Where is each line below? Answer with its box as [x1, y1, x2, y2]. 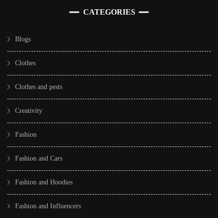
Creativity [15, 107, 42, 114]
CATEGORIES [83, 7, 135, 16]
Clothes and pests [15, 83, 62, 91]
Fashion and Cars [15, 154, 62, 162]
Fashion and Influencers [15, 202, 81, 210]
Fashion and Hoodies [15, 178, 73, 186]
